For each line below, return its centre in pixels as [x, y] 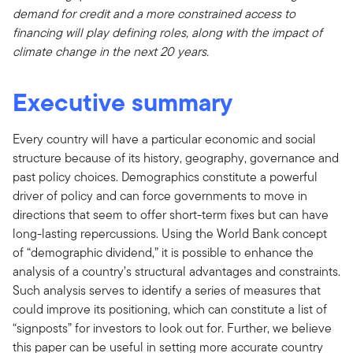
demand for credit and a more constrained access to [154, 13]
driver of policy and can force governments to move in [160, 195]
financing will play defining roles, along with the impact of [167, 32]
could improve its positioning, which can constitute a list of [170, 309]
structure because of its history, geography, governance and [176, 158]
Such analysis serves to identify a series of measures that [167, 290]
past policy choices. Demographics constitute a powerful [165, 176]
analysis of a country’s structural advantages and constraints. [176, 271]
